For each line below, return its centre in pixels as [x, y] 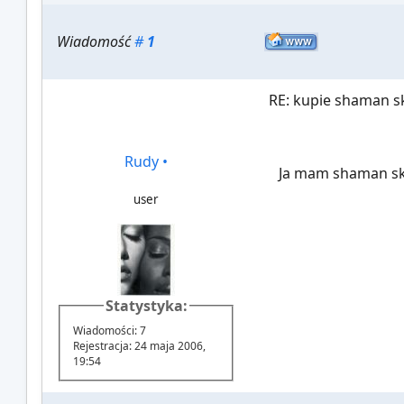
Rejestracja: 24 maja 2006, [140, 345]
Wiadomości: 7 [110, 330]
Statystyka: [146, 306]
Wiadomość [96, 42]
